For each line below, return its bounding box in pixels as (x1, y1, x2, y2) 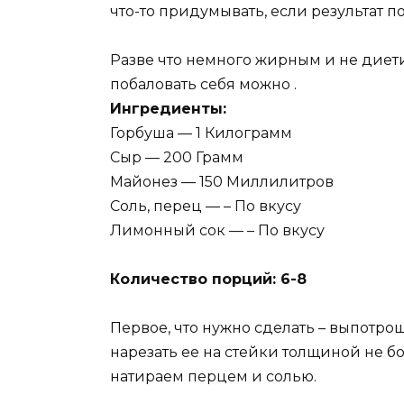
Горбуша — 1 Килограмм (110, 124, 292, 142)
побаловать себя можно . (110, 75, 297, 93)
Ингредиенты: (110, 99, 226, 117)
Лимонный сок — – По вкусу (110, 221, 325, 239)
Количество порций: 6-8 (110, 270, 307, 288)
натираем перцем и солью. (110, 368, 317, 386)
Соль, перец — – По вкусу (110, 197, 301, 215)
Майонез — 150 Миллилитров (110, 172, 334, 190)
